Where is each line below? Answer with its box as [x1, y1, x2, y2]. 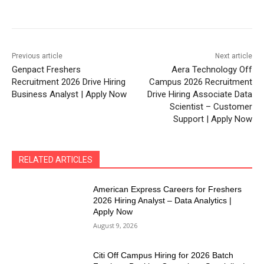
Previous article [12, 52, 62, 61]
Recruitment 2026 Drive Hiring [12, 77, 126, 88]
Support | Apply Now [173, 114, 252, 125]
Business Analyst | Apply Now [12, 89, 127, 100]
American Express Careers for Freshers [93, 184, 242, 194]
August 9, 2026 [93, 221, 138, 230]
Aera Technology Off [171, 64, 252, 75]
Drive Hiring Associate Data [147, 89, 252, 100]
